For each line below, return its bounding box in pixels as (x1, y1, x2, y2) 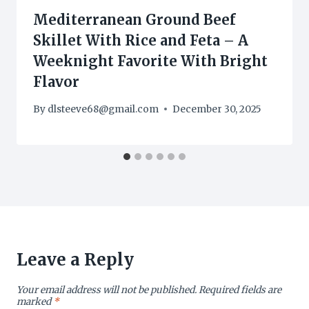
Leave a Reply (17, 248, 134, 270)
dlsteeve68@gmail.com (48, 103, 159, 115)
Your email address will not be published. (17, 283, 197, 296)
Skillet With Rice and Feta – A (33, 32, 248, 50)
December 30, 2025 (172, 103, 262, 115)
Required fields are (199, 283, 281, 296)
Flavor (33, 73, 79, 91)
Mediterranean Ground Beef (33, 11, 236, 29)
